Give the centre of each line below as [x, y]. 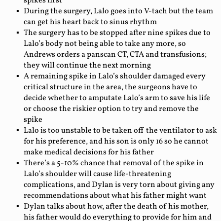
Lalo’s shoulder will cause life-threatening [97, 174]
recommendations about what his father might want [115, 196]
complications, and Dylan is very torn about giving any [119, 185]
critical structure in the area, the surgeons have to [110, 87]
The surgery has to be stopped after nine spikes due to [117, 33]
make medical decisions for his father [89, 152]
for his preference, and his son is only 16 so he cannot [116, 141]
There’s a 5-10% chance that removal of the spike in [114, 163]
